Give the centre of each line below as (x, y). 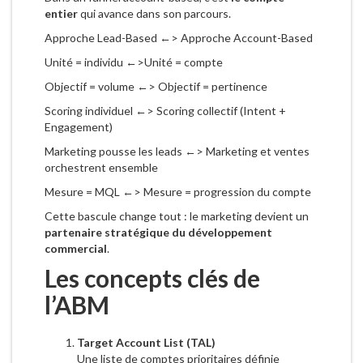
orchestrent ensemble (101, 168)
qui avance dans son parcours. (154, 14)
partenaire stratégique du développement (158, 233)
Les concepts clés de (152, 278)
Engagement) (79, 127)
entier (61, 14)
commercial (76, 249)
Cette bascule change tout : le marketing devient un (177, 216)
